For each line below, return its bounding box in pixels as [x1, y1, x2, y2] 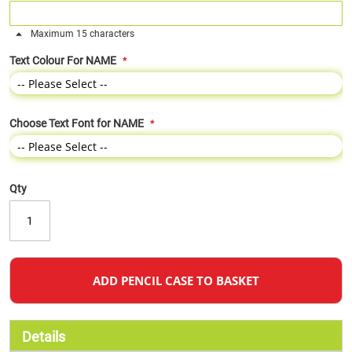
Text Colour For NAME [9, 54, 116, 67]
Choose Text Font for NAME [9, 117, 144, 130]
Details [22, 328, 65, 345]
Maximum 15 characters [28, 28, 134, 39]
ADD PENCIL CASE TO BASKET [93, 273, 259, 288]
